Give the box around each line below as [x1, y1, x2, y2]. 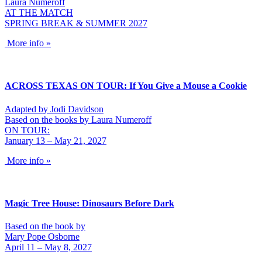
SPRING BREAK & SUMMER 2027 [5, 18, 147, 29]
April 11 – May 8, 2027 [5, 242, 92, 253]
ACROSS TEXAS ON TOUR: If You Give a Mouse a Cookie [5, 81, 247, 91]
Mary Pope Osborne [5, 232, 80, 242]
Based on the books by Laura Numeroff [5, 114, 151, 125]
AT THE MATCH [5, 8, 73, 18]
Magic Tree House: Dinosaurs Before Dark [5, 198, 174, 208]
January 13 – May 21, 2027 [5, 135, 106, 146]
